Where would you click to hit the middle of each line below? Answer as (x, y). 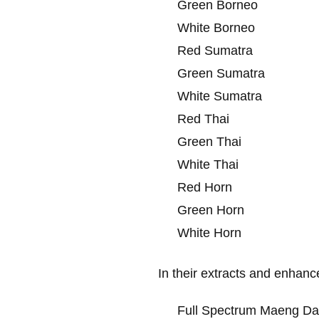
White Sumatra (220, 96)
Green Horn (211, 210)
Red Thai (203, 119)
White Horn (209, 232)
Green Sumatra (221, 73)
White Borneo (216, 27)
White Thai (208, 164)
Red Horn (205, 187)
